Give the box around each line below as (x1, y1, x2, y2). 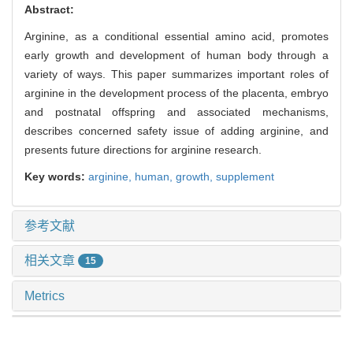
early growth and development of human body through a (24, 48, 329, 61)
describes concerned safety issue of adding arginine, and (24, 124, 329, 137)
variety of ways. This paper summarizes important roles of (24, 67, 329, 80)
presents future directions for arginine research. (24, 143, 262, 156)
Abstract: (24, 2, 74, 16)
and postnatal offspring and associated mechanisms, (24, 105, 329, 118)
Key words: (24, 169, 88, 183)
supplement (216, 169, 274, 183)
